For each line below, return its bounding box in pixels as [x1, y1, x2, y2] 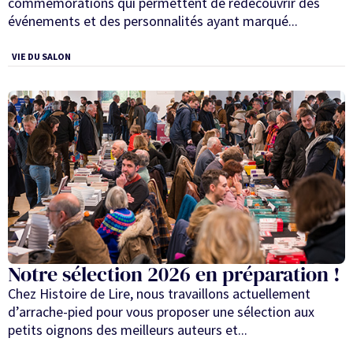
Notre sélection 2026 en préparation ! [8, 259, 340, 288]
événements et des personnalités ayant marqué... [8, 12, 298, 31]
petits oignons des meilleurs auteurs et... [8, 320, 247, 339]
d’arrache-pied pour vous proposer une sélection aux [8, 302, 314, 321]
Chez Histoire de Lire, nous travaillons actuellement [8, 284, 310, 303]
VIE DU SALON [12, 50, 71, 62]
